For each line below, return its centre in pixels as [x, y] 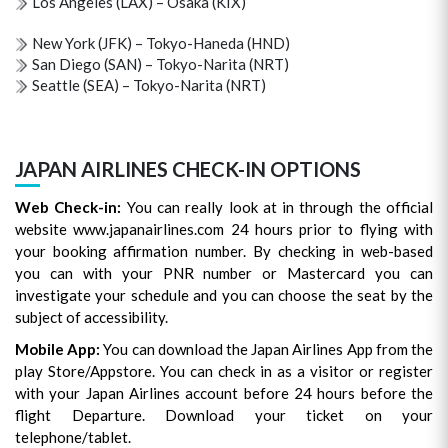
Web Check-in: [68, 207]
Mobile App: [58, 349]
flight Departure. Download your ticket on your [224, 415]
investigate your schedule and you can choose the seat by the [224, 295]
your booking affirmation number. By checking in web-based [224, 251]
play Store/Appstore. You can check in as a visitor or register [224, 371]
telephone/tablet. [73, 437]
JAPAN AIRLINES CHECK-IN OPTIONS [188, 169]
